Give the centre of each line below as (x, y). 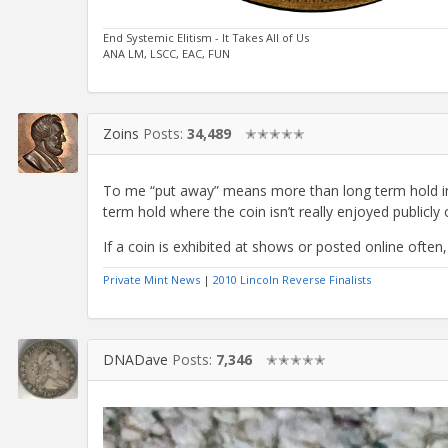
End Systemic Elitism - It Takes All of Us (206, 37)
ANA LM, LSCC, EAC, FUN (166, 53)
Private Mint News (151, 280)
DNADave (135, 360)
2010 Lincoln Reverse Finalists (292, 280)
